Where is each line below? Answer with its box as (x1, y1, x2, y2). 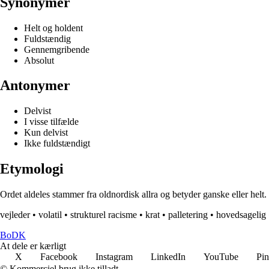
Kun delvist (24, 127, 68, 138)
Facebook (40, 252, 77, 262)
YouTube (204, 252, 238, 262)
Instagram (95, 252, 133, 262)
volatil (38, 210, 62, 220)
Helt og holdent (24, 22, 83, 33)
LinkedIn (151, 252, 186, 262)
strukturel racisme (70, 210, 137, 220)
